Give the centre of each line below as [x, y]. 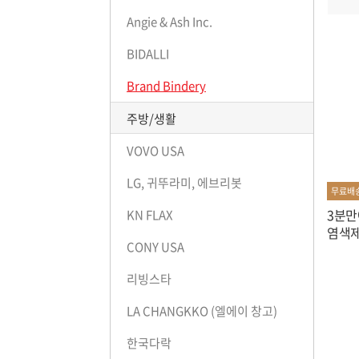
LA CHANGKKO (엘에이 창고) [202, 311]
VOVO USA [155, 151]
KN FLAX [150, 215]
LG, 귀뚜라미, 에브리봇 [184, 183]
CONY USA [155, 247]
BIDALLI [148, 54]
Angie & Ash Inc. [169, 22]
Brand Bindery [166, 86]
